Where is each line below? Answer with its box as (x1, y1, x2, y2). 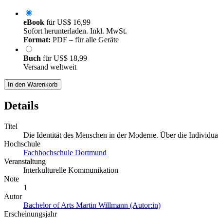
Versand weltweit (23, 62, 76, 71)
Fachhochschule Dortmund (23, 148, 107, 157)
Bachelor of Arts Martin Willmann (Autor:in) (23, 200, 161, 209)
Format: (23, 35, 51, 44)
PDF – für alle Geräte (51, 35, 119, 44)
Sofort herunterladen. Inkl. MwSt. (23, 26, 127, 35)
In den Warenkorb (8, 80, 57, 88)
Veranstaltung (4, 157, 46, 165)
